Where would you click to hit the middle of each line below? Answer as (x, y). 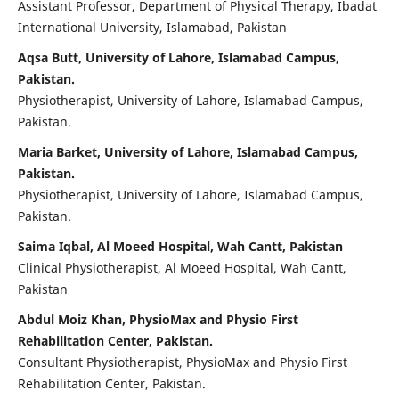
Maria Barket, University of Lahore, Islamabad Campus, (187, 152)
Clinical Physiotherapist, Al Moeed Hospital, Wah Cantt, (182, 267)
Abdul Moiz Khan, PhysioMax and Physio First (158, 319)
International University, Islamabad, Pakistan (152, 28)
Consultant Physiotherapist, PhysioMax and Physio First (182, 362)
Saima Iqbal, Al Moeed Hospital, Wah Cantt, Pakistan (180, 246)
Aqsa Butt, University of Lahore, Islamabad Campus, (178, 58)
